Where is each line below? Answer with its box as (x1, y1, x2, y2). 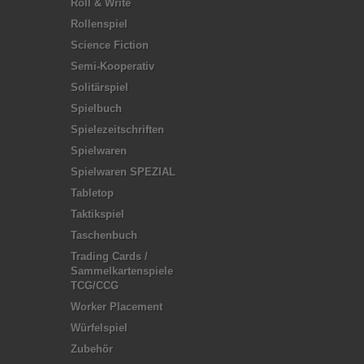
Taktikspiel (71, 207, 124, 220)
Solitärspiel (71, 80, 128, 93)
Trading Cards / (71, 249, 148, 262)
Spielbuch (71, 102, 122, 115)
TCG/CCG (71, 279, 119, 292)
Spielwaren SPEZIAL (71, 165, 175, 178)
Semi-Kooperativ (71, 59, 154, 72)
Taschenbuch (71, 228, 137, 241)
